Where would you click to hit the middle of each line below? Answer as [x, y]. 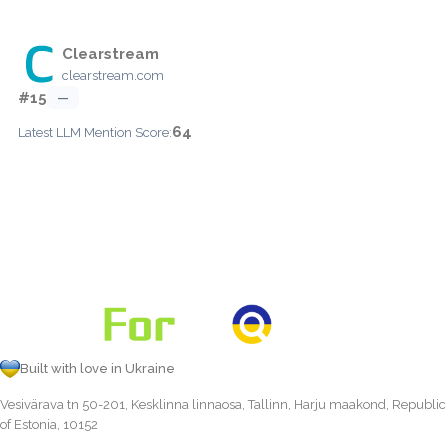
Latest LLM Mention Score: [95, 132]
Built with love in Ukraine [97, 368]
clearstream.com [113, 75]
